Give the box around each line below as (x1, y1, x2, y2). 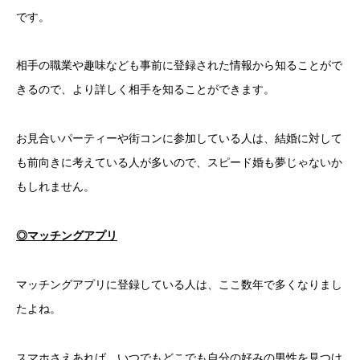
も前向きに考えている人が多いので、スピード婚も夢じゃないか (16, 156, 342, 170)
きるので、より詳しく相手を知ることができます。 (16, 83, 275, 96)
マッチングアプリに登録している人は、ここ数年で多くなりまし (16, 277, 342, 291)
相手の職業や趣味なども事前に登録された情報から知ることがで (16, 59, 342, 72)
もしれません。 (16, 180, 95, 194)
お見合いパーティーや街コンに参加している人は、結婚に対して (16, 132, 342, 145)
